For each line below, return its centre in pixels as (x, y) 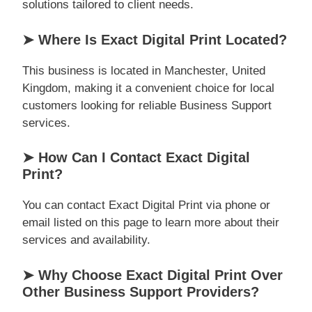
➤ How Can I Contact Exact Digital (136, 157)
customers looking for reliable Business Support (147, 105)
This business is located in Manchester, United (144, 70)
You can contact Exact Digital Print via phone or (146, 205)
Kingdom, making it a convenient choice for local (148, 88)
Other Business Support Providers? (141, 291)
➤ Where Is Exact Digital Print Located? (155, 39)
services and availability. (86, 240)
